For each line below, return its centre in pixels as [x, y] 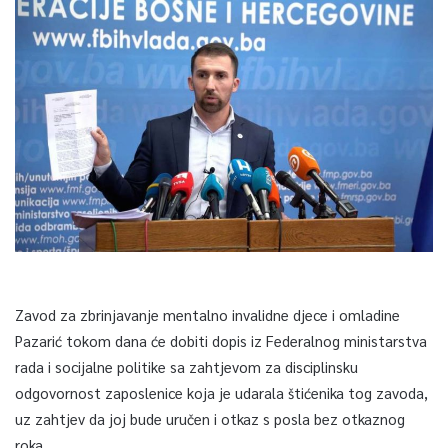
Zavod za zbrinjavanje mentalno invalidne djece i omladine [207, 314]
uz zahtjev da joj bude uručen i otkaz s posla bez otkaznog [210, 418]
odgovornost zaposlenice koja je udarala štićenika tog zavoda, [221, 392]
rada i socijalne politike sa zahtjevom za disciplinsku [186, 366]
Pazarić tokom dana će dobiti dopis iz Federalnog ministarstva [221, 340]
